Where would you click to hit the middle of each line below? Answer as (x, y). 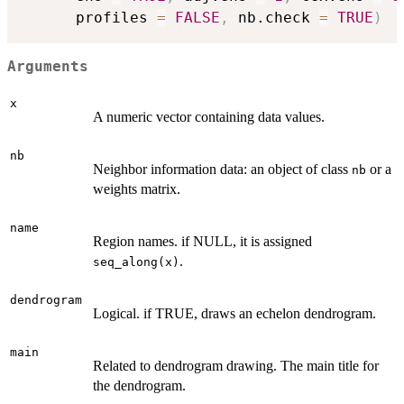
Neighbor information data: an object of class (222, 170)
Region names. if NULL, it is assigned (202, 242)
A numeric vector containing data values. (209, 117)
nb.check (274, 18)
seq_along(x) (136, 262)
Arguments (48, 66)
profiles (89, 18)
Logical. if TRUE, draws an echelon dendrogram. (234, 314)
